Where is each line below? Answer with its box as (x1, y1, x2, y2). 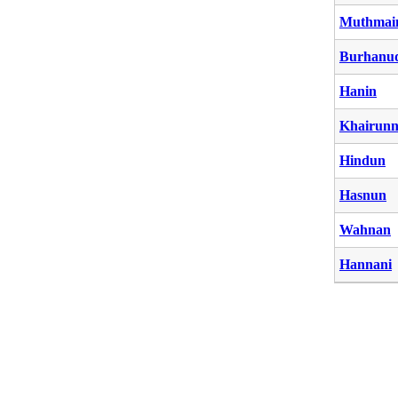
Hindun (339, 152, 386, 168)
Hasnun (339, 187, 386, 203)
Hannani (339, 256, 392, 272)
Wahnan (339, 221, 391, 237)
